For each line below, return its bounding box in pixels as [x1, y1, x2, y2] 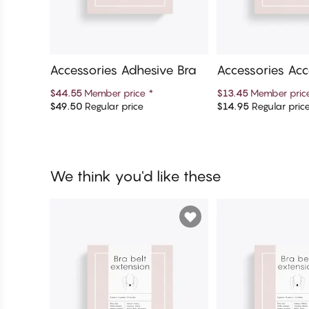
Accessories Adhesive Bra [50, 62, 197, 77]
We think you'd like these [50, 167, 221, 185]
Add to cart [107, 105, 151, 116]
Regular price [82, 99, 143, 112]
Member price [84, 86, 148, 99]
